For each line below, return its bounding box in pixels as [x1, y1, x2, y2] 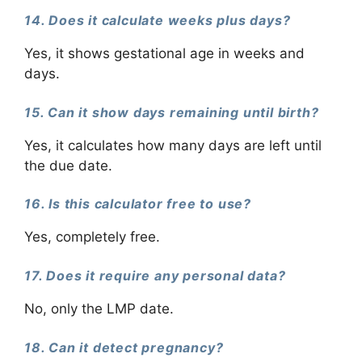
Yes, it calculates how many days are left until [24, 137, 322, 154]
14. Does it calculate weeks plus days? [24, 11, 291, 28]
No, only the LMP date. [24, 301, 174, 318]
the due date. [24, 157, 112, 174]
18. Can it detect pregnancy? [24, 339, 224, 356]
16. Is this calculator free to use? [24, 196, 251, 213]
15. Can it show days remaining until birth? [24, 103, 319, 120]
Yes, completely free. [24, 229, 160, 246]
